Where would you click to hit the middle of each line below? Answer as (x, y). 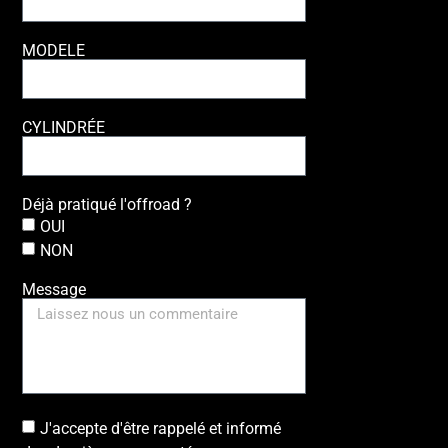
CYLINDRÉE (64, 127)
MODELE (54, 50)
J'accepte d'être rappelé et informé (161, 428)
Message (54, 289)
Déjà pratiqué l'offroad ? (107, 204)
